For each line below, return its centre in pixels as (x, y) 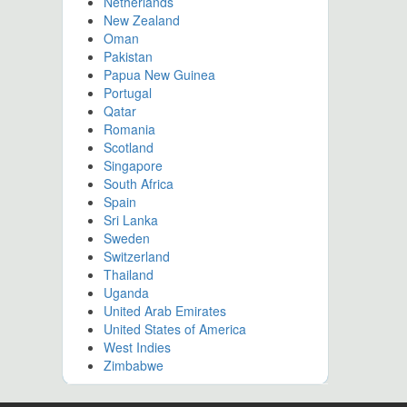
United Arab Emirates (164, 311)
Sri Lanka (130, 220)
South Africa (138, 184)
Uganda (126, 293)
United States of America (174, 329)
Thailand (128, 274)
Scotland (128, 147)
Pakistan (128, 56)
